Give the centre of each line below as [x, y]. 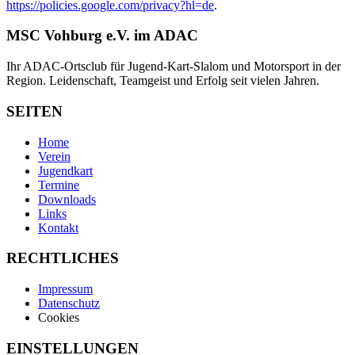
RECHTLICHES [63, 258]
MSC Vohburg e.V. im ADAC [102, 36]
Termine [59, 185]
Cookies [59, 318]
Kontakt [58, 227]
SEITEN [34, 111]
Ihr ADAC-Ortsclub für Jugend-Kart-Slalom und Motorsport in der [174, 67]
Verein [54, 156]
